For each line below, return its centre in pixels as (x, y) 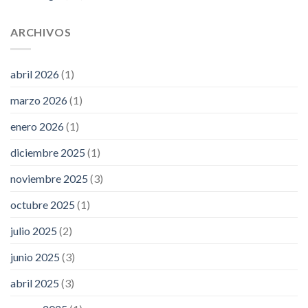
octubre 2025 (43, 204)
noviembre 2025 (49, 178)
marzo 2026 (39, 100)
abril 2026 (35, 74)
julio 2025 (34, 230)
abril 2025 (35, 283)
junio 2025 (35, 256)
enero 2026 (37, 126)
